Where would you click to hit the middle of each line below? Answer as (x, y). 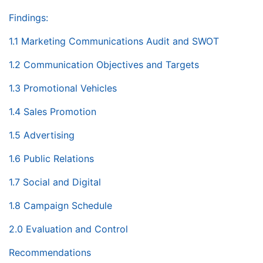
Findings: (28, 17)
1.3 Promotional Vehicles (63, 88)
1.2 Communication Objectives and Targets (104, 64)
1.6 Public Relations (51, 158)
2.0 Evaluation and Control (68, 229)
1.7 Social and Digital (55, 182)
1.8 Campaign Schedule (60, 205)
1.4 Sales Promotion (53, 111)
